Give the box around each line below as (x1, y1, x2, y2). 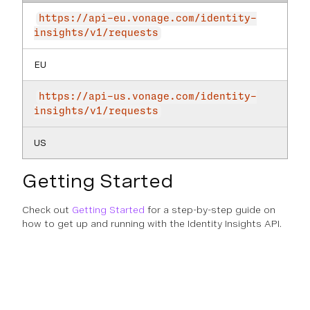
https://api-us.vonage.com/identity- (39, 92, 257, 102)
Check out (22, 204, 72, 215)
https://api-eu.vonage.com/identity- (39, 14, 257, 24)
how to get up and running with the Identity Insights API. (22, 218, 282, 229)
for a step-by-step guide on (145, 204, 275, 215)
